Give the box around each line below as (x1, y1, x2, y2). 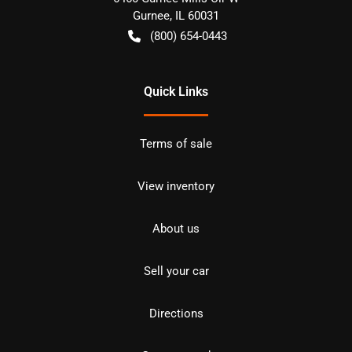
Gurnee (133, 8, 170, 23)
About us (152, 221, 200, 236)
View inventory (137, 178, 214, 193)
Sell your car (143, 263, 209, 278)
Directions (148, 306, 203, 321)
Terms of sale (140, 136, 212, 151)
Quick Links (144, 83, 208, 99)
